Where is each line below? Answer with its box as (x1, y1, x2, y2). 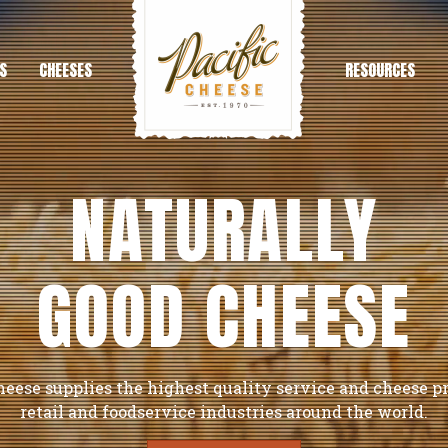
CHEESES (39, 57, 92, 82)
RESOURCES (345, 57, 415, 82)
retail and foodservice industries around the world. (20, 401, 428, 422)
